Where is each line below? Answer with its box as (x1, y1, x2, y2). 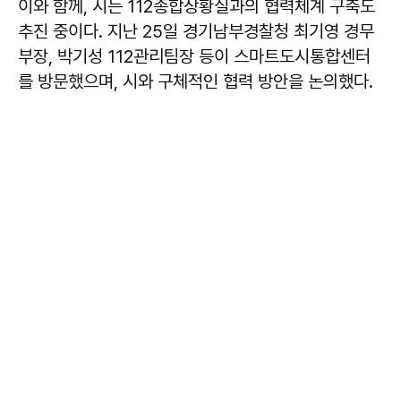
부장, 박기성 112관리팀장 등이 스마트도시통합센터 (18, 45, 371, 67)
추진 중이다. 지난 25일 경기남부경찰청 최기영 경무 (18, 20, 374, 42)
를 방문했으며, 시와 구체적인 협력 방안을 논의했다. (18, 70, 373, 92)
